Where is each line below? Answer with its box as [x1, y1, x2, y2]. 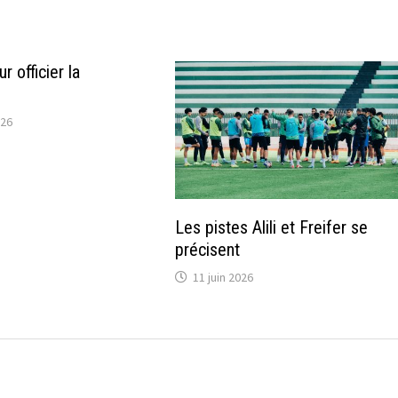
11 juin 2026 [192, 268, 253, 285]
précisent [174, 238, 240, 260]
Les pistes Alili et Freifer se [174, 216, 368, 238]
